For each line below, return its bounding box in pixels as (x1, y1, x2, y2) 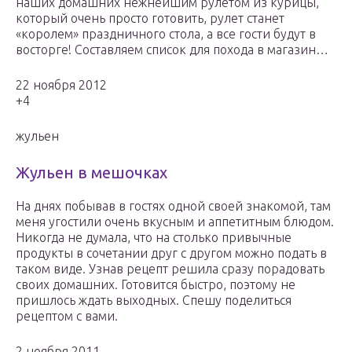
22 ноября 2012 (16, 78, 107, 93)
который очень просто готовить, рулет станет (16, 11, 284, 26)
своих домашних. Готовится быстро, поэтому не (16, 277, 295, 292)
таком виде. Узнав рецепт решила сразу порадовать (16, 262, 324, 277)
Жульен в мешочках (16, 163, 167, 182)
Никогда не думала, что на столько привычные (16, 230, 291, 245)
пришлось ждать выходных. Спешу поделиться (16, 293, 291, 308)
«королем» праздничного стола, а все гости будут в (16, 27, 316, 42)
